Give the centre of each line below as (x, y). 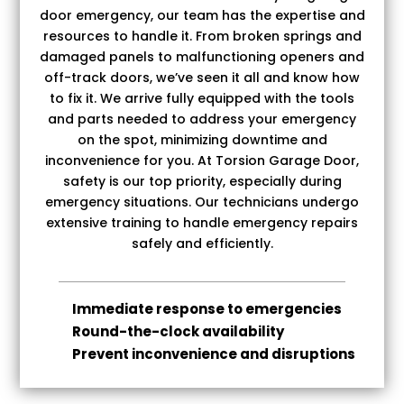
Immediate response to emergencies (207, 308)
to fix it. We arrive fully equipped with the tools (202, 98)
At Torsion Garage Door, (278, 160)
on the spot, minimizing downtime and (202, 139)
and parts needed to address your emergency (202, 119)
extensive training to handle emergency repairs (202, 222)
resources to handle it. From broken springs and (202, 36)
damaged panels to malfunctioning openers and (202, 56)
